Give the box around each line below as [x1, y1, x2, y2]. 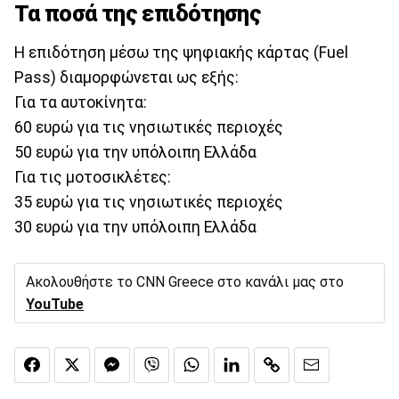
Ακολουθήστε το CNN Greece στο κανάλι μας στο [26, 273, 344, 291]
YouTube [26, 296, 84, 313]
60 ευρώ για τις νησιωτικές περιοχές [14, 118, 283, 137]
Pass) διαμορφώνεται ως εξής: [14, 69, 239, 87]
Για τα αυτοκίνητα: [14, 94, 147, 112]
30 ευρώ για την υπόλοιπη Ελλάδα [14, 218, 256, 237]
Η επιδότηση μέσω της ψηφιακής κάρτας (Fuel [14, 44, 348, 62]
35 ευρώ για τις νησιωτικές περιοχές [14, 193, 283, 212]
